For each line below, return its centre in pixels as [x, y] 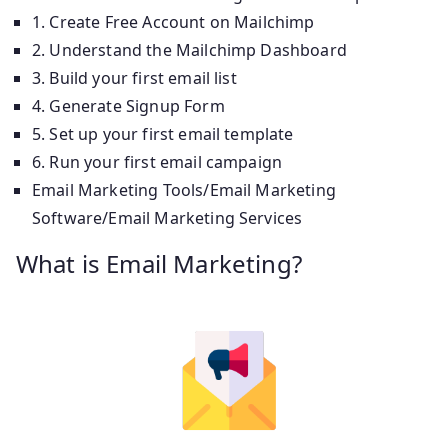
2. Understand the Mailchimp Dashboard [189, 49]
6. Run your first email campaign [157, 161]
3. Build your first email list [134, 77]
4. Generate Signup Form [128, 105]
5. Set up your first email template [163, 133]
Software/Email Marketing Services [167, 217]
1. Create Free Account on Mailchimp [173, 21]
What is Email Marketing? [159, 263]
